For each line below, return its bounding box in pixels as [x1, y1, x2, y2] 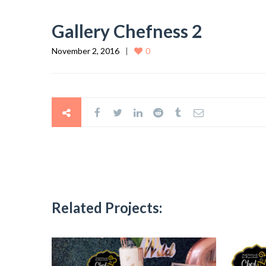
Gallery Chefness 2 [52, 20, 202, 42]
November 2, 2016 [52, 45, 119, 56]
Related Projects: [52, 198, 162, 216]
